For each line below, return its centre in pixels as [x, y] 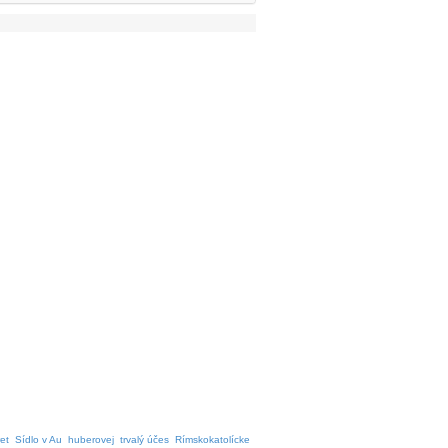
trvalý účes [144, 439]
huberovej [91, 439]
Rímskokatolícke [212, 439]
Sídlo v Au [38, 439]
